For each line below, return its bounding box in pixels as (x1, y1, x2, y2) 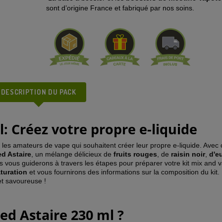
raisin (171, 150, 190, 158)
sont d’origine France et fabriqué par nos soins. (46, 4, 194, 12)
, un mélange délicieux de (31, 150, 113, 158)
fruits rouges (113, 150, 157, 158)
